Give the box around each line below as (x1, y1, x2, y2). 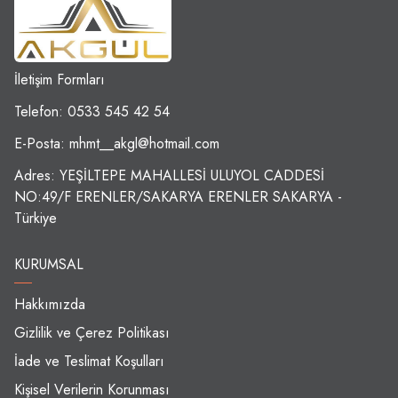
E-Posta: (14, 132, 69, 154)
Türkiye (14, 207, 57, 228)
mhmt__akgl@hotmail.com (69, 132, 219, 154)
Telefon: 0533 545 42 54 (14, 100, 170, 122)
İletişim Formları (14, 68, 105, 90)
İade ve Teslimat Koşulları (14, 350, 164, 371)
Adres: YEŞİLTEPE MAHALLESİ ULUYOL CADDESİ (14, 164, 324, 186)
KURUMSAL (14, 253, 84, 275)
